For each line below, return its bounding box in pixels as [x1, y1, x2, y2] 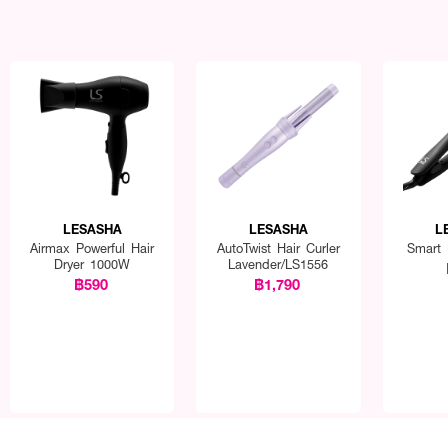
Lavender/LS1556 [228, 255, 329, 273]
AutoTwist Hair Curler [216, 239, 340, 257]
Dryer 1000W [54, 255, 131, 273]
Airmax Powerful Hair [30, 239, 155, 257]
